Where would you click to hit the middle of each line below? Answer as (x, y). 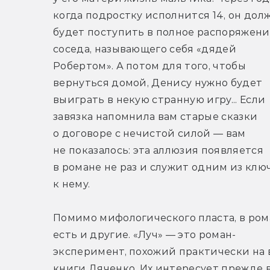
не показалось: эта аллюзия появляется (158, 151)
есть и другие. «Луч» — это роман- (145, 235)
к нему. (72, 184)
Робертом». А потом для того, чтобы (149, 66)
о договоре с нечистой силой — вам (149, 134)
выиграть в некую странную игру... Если (159, 100)
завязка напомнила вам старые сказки (155, 117)
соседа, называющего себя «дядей (145, 49)
